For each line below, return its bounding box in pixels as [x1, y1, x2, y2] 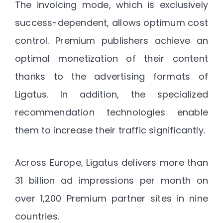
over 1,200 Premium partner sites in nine [15, 192, 208, 205]
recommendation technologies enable [15, 106, 208, 119]
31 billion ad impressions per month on [15, 174, 208, 187]
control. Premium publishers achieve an [15, 34, 208, 47]
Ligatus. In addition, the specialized [15, 88, 208, 101]
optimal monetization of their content [15, 52, 208, 65]
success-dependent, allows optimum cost [15, 16, 208, 29]
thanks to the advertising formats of [15, 70, 208, 83]
